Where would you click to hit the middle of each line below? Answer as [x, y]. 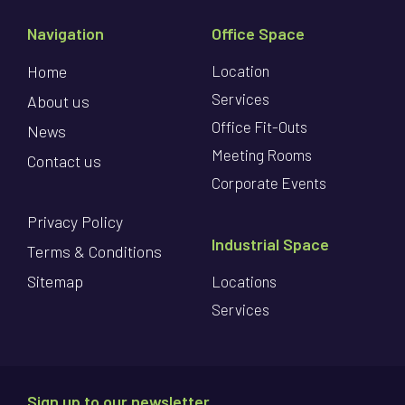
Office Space [258, 34]
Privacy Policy [75, 222]
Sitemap [55, 282]
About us [58, 102]
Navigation [66, 34]
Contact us [64, 161]
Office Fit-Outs [259, 127]
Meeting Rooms [262, 155]
